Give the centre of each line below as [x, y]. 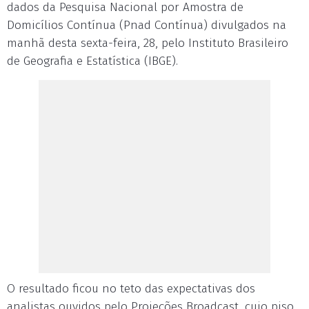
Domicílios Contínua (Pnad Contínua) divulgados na [147, 25]
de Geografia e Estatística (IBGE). [92, 61]
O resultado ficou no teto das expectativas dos [131, 289]
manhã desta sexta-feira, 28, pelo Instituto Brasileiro [148, 43]
